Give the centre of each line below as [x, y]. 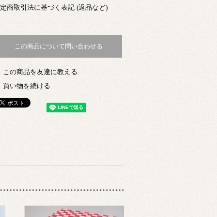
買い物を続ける [27, 85]
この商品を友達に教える [40, 71]
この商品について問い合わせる [59, 46]
